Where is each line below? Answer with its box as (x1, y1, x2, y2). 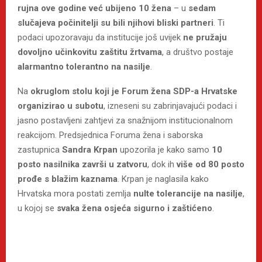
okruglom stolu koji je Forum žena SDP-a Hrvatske (30, 85, 237, 96)
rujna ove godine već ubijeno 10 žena (18, 2, 171, 13)
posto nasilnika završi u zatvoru (18, 158, 147, 170)
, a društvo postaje (162, 46, 233, 57)
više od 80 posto (177, 158, 244, 170)
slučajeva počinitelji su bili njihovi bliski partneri (18, 17, 213, 28)
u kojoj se (18, 202, 57, 213)
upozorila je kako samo (118, 144, 212, 155)
